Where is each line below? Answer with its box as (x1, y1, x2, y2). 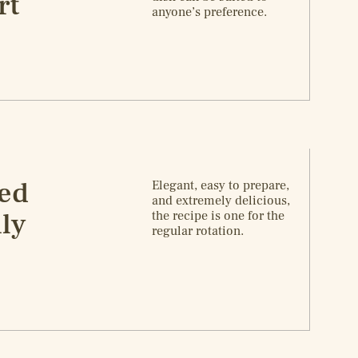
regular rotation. (152, 223, 245, 240)
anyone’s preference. (152, 3, 268, 20)
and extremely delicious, (152, 193, 291, 209)
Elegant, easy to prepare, (152, 177, 290, 194)
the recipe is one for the (152, 208, 285, 225)
